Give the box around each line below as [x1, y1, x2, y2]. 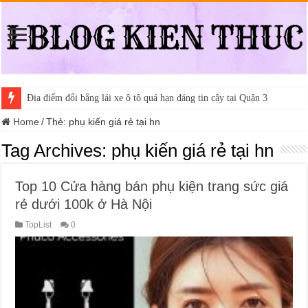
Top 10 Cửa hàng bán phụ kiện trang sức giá [15, 178, 289, 194]
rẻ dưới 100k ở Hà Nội [15, 196, 153, 212]
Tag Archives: [1, 140, 112, 161]
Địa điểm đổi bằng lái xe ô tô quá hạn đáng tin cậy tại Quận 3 [27, 92, 268, 103]
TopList [25, 219, 52, 230]
